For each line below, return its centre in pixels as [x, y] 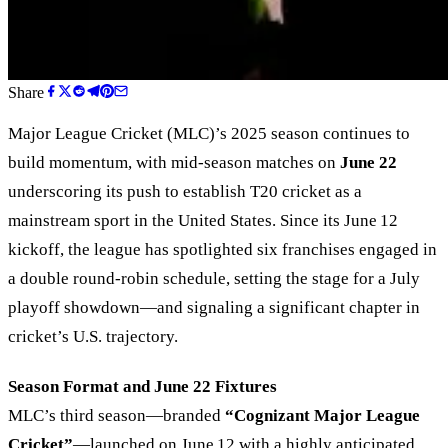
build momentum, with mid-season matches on [174, 162]
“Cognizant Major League [322, 416]
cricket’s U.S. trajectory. [93, 336]
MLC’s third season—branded [116, 416]
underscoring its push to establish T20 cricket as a [185, 191]
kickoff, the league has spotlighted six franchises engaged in [222, 249]
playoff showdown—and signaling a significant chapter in [214, 307]
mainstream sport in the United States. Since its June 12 [203, 220]
